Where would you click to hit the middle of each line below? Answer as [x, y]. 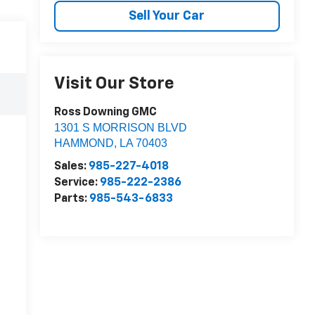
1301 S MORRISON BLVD [120, 127]
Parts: [71, 199]
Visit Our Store [114, 83]
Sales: [71, 166]
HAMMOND [84, 143]
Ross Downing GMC [105, 112]
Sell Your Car [167, 16]
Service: [77, 182]
